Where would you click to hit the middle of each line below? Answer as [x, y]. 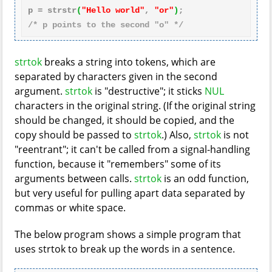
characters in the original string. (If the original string [135, 106]
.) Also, [178, 135]
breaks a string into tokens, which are [129, 62]
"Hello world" [113, 10]
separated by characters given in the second [116, 76]
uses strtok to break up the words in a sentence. [125, 249]
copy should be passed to [74, 135]
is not [235, 135]
